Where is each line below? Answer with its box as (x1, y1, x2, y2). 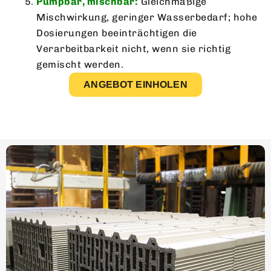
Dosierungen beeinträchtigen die (36, 27, 197, 39)
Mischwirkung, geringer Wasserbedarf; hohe (36, 11, 258, 23)
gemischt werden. (36, 58, 123, 70)
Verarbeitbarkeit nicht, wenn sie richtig (36, 42, 230, 54)
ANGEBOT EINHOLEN (83, 79, 188, 90)
